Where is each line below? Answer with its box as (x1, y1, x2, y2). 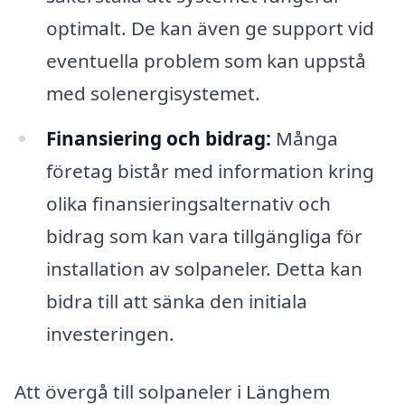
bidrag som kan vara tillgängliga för (45, 222, 363, 249)
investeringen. (45, 320, 174, 346)
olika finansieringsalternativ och (45, 190, 331, 216)
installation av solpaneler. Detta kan (45, 255, 363, 281)
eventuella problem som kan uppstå (45, 48, 366, 74)
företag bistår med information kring (45, 157, 374, 184)
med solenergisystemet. (45, 80, 260, 107)
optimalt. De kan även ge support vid (45, 15, 374, 42)
